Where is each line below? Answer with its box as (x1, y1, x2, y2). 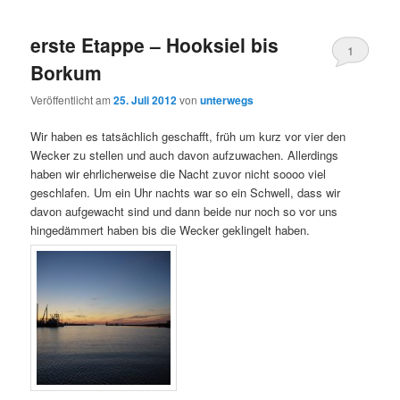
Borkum (30, 58, 103, 86)
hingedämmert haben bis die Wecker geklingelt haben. (30, 221, 311, 239)
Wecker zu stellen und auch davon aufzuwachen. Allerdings (30, 146, 339, 164)
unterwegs (200, 92, 254, 109)
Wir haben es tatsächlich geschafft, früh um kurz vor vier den (30, 128, 346, 146)
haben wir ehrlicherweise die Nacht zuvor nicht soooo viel (30, 165, 327, 183)
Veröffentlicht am (30, 92, 114, 108)
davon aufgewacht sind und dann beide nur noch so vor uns (30, 203, 338, 221)
